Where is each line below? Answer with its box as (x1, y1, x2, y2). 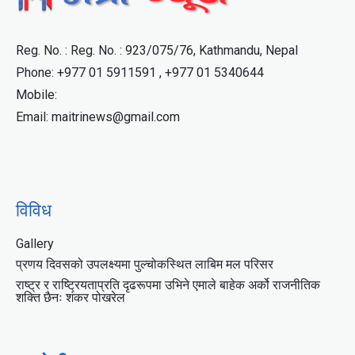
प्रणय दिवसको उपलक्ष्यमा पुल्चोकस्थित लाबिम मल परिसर (16, 256, 273, 272)
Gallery (16, 235, 54, 251)
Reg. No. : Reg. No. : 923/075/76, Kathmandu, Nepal (16, 42, 298, 58)
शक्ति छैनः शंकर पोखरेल (16, 289, 125, 305)
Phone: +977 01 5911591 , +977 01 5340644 (16, 64, 264, 80)
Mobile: (16, 86, 57, 102)
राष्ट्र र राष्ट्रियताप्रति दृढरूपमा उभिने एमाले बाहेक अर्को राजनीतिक (16, 277, 320, 292)
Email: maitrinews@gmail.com (16, 109, 180, 124)
